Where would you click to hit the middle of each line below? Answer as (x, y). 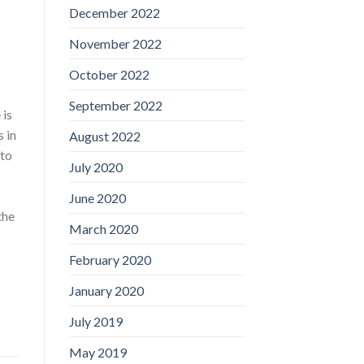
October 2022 (109, 74)
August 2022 (104, 136)
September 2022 (115, 105)
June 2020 (97, 197)
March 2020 (103, 228)
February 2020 (110, 259)
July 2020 (95, 167)
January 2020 (106, 290)
